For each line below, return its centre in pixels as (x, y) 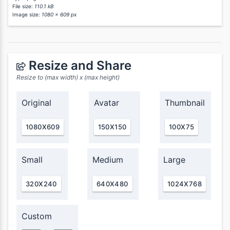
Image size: (27, 15)
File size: (23, 6)
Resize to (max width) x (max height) (68, 78)
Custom (37, 216)
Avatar (106, 103)
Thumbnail (185, 103)
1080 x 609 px (59, 15)
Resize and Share (79, 66)
